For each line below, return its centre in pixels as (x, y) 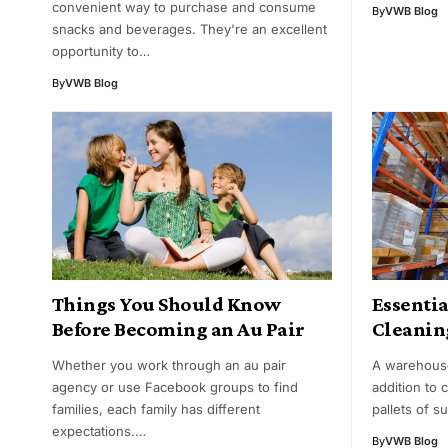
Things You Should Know (166, 304)
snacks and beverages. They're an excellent (189, 29)
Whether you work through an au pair (169, 365)
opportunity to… (101, 51)
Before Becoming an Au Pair (178, 329)
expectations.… (99, 431)
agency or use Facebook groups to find (175, 387)
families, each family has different (156, 409)
